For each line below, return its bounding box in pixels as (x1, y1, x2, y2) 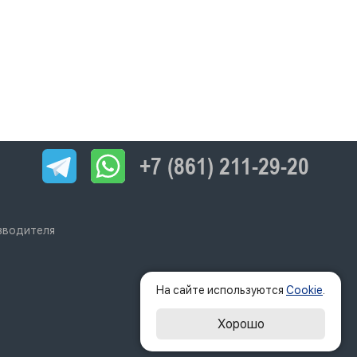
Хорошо (217, 316, 265, 331)
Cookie (286, 284, 323, 296)
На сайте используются (156, 284, 286, 296)
